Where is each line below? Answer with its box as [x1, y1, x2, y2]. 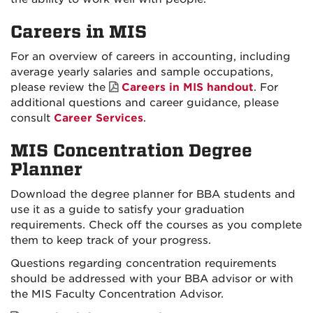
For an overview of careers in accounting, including [10, 50, 291, 64]
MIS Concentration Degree [10, 140, 252, 161]
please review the [10, 81, 109, 94]
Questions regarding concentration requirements [10, 257, 277, 270]
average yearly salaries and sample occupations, [10, 66, 273, 79]
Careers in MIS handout [122, 81, 254, 94]
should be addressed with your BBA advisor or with [10, 272, 293, 286]
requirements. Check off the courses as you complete [10, 219, 302, 232]
